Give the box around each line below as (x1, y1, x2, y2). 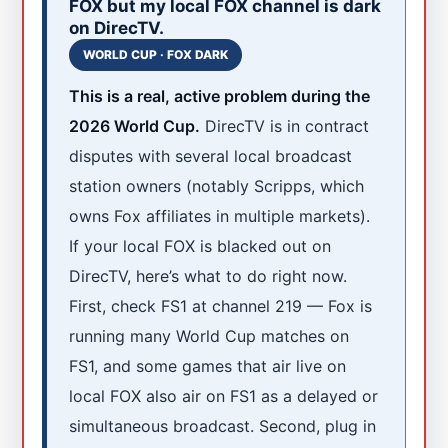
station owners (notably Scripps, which (69, 175, 365, 196)
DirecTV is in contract (200, 115, 370, 136)
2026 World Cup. (69, 115, 201, 136)
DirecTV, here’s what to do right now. (69, 265, 348, 286)
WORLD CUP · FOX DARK (83, 46, 229, 62)
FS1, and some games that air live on (69, 355, 347, 376)
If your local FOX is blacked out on (69, 235, 332, 256)
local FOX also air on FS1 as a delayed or (69, 385, 379, 406)
